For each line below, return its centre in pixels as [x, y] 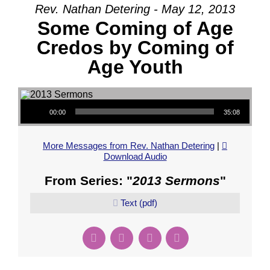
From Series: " [88, 181]
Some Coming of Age [135, 28]
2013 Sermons [176, 181]
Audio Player [36, 99]
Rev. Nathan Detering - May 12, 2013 [135, 9]
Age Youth [135, 67]
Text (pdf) [139, 203]
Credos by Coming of [135, 48]
